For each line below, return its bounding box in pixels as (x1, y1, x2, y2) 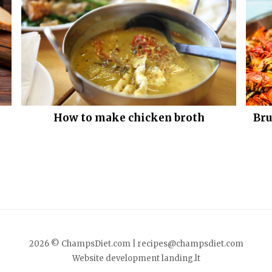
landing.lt (161, 253, 200, 263)
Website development (72, 253, 161, 263)
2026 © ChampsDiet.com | (29, 238, 136, 249)
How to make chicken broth (53, 110, 205, 124)
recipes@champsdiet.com (137, 238, 243, 249)
